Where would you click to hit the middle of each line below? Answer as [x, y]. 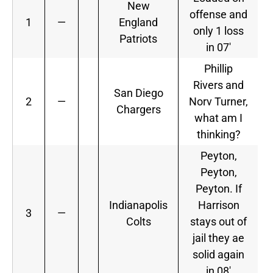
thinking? [218, 135]
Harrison [218, 205]
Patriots [138, 39]
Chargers [138, 110]
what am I [218, 118]
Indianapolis [138, 205]
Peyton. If [218, 189]
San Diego [138, 93]
